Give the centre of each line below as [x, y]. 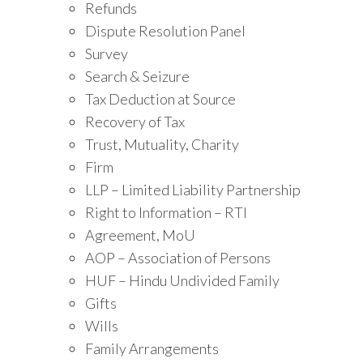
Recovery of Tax [135, 121]
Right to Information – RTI [166, 212]
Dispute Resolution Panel [165, 30]
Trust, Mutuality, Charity [162, 144]
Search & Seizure [137, 76]
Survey [107, 53]
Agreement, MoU [140, 235]
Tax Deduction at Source [160, 98]
